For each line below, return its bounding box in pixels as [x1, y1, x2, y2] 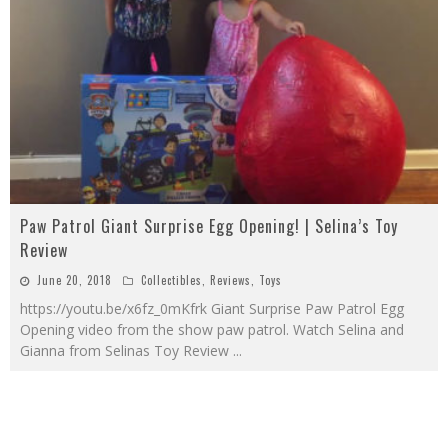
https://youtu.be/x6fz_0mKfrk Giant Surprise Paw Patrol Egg [20, 299, 404, 319]
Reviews [210, 272, 251, 289]
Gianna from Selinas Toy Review [20, 341, 233, 361]
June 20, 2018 [37, 272, 112, 289]
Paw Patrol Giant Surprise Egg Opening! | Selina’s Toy [20, 214, 398, 239]
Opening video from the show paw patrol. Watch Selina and [20, 320, 404, 340]
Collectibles [141, 272, 202, 289]
